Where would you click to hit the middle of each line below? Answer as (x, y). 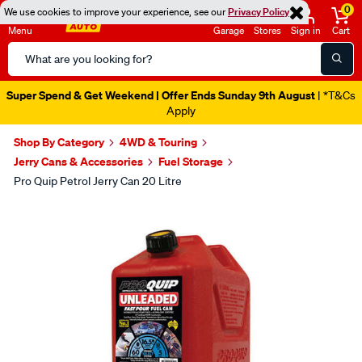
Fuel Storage (191, 161)
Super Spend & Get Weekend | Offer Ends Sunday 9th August (161, 95)
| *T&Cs (335, 95)
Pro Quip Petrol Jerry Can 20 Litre (98, 181)
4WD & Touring (158, 142)
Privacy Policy (259, 12)
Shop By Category (59, 142)
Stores (267, 30)
